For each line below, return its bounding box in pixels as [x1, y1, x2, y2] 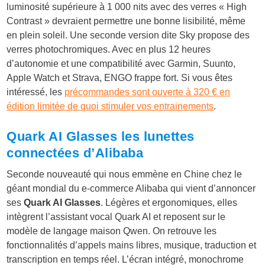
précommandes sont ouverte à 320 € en [64, 87, 231, 98]
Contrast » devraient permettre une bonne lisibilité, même [7, 16, 246, 27]
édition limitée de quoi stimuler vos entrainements [7, 101, 214, 112]
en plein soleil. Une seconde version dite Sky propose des [7, 30, 250, 41]
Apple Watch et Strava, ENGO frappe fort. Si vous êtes [7, 73, 233, 83]
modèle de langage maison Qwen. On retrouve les [7, 226, 217, 237]
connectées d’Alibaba [7, 146, 144, 161]
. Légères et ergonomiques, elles [101, 198, 238, 208]
